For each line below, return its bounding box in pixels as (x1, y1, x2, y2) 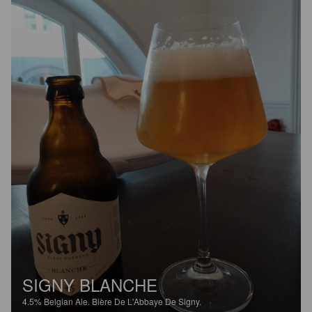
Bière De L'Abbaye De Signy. (92, 295, 201, 307)
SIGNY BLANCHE (22, 272, 157, 297)
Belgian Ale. (44, 295, 92, 307)
